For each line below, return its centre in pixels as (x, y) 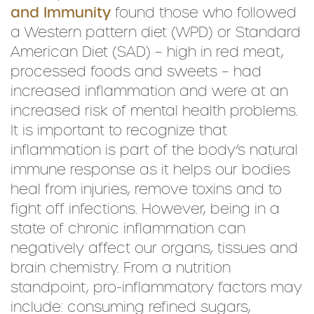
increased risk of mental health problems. (154, 111)
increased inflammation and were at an (149, 91)
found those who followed (206, 13)
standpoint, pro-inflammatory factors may (156, 287)
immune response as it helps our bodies (150, 170)
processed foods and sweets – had (136, 71)
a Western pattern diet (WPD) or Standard (156, 32)
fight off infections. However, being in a (145, 209)
